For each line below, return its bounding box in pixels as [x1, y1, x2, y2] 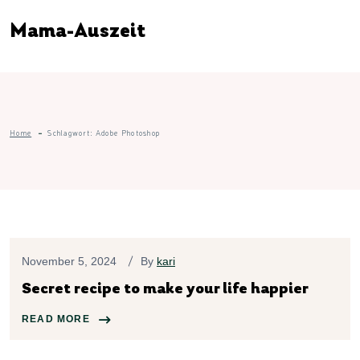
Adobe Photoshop [95, 128, 161, 137]
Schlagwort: [47, 128, 96, 137]
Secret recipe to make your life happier [22, 281, 309, 297]
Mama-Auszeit [10, 22, 145, 42]
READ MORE [22, 313, 90, 325]
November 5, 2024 [22, 255, 117, 268]
